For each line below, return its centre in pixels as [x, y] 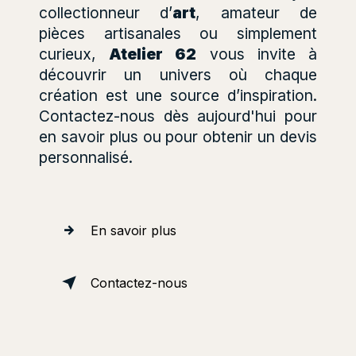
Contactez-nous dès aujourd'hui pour [178, 116]
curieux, [74, 54]
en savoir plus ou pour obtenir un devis [178, 136]
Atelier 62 [153, 54]
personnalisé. [86, 157]
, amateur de [257, 12]
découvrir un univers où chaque [178, 74]
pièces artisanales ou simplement [178, 33]
